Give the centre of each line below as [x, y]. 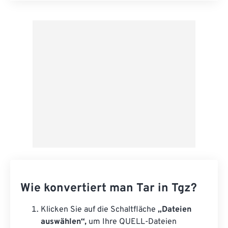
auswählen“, [64, 222]
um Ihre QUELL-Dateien [132, 222]
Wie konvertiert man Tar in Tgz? [109, 189]
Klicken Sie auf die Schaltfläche [99, 210]
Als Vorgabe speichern [79, 44]
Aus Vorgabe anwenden [80, 21]
